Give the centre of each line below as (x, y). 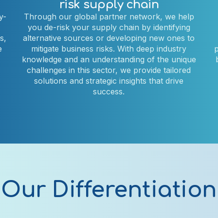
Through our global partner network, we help (109, 16)
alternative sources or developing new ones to (109, 38)
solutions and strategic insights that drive (109, 81)
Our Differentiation (109, 190)
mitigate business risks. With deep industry (109, 48)
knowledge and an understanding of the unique (109, 59)
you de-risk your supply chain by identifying (109, 27)
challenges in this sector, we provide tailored (109, 70)
